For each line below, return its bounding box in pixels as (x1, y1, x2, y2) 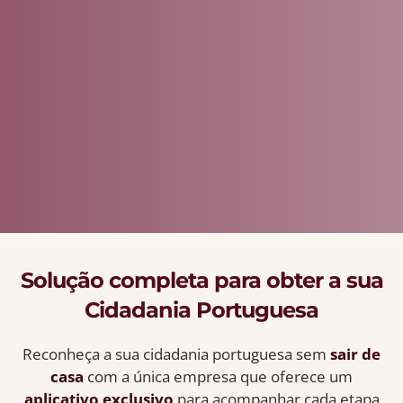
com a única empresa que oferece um (84, 366, 353, 388)
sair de (330, 344, 381, 365)
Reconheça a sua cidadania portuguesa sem (22, 344, 330, 365)
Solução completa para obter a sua (20, 267, 383, 294)
